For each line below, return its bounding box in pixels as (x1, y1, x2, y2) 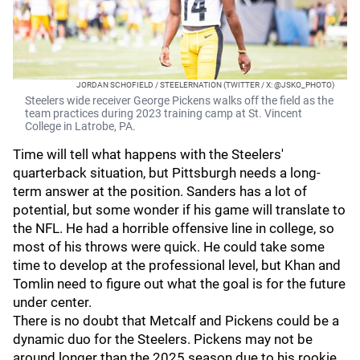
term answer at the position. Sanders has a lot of (13, 183, 307, 199)
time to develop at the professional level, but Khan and (13, 257, 341, 273)
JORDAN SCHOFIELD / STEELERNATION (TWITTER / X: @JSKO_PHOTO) (76, 80, 334, 89)
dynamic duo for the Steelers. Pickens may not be (13, 331, 313, 347)
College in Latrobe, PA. (25, 120, 136, 133)
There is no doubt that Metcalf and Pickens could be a (13, 313, 339, 329)
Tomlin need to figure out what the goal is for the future (13, 276, 346, 292)
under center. (13, 294, 92, 310)
